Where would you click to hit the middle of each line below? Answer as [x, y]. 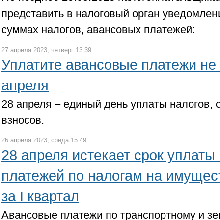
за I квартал [40, 196]
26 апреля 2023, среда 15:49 [44, 140]
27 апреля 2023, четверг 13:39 [46, 50]
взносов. [23, 120]
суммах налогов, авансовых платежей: [98, 30]
